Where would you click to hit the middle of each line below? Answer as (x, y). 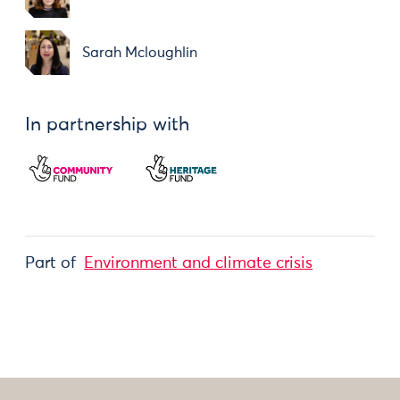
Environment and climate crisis (199, 264)
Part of (50, 264)
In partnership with (107, 125)
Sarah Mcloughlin (140, 53)
